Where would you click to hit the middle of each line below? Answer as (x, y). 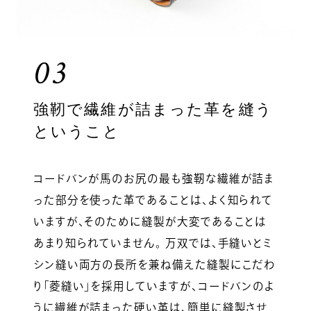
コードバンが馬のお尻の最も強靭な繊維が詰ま (154, 178)
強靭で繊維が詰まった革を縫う (153, 110)
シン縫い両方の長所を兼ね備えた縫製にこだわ (154, 264)
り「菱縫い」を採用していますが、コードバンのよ (154, 286)
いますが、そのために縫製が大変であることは (150, 221)
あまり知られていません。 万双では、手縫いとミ (153, 243)
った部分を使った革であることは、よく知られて (153, 200)
